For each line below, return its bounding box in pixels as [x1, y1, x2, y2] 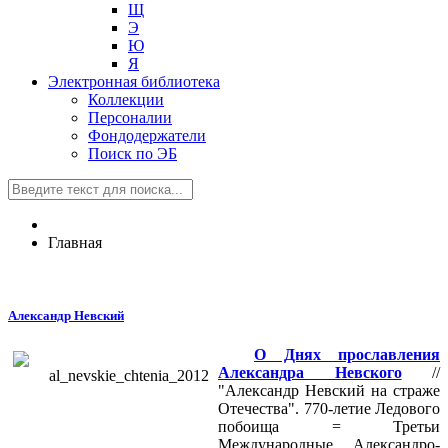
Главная [48, 234, 102, 251]
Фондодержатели [88, 127, 206, 144]
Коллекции [88, 91, 164, 108]
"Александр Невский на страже [218, 382, 440, 400]
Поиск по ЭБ [88, 145, 177, 162]
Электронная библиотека [48, 73, 220, 90]
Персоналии [88, 109, 172, 126]
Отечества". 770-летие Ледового [218, 400, 440, 418]
